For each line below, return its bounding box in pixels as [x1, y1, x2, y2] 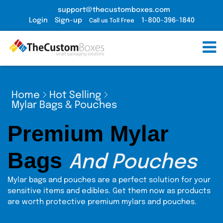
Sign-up [54, 17, 82, 24]
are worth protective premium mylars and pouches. [7, 198, 197, 206]
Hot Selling [49, 90, 101, 101]
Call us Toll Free [89, 18, 134, 24]
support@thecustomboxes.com [58, 6, 170, 13]
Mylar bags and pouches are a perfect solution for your [7, 176, 211, 184]
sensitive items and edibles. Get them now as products [7, 187, 211, 195]
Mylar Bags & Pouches [11, 100, 117, 111]
